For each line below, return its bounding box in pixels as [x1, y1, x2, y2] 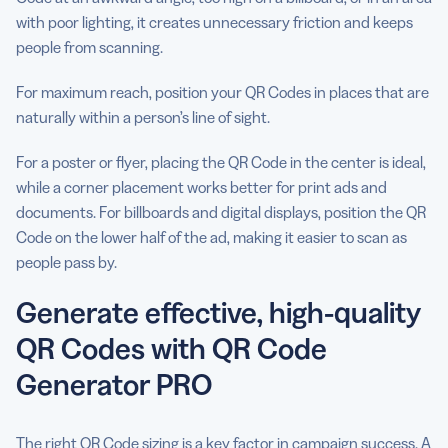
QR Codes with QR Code [16, 330, 327, 368]
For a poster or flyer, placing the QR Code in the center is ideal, [16, 152, 426, 173]
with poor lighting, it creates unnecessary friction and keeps [16, 12, 413, 33]
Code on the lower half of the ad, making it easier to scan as [16, 227, 407, 248]
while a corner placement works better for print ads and [16, 177, 387, 198]
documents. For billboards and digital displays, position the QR [16, 202, 426, 223]
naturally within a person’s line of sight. [16, 107, 273, 128]
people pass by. [16, 252, 117, 273]
